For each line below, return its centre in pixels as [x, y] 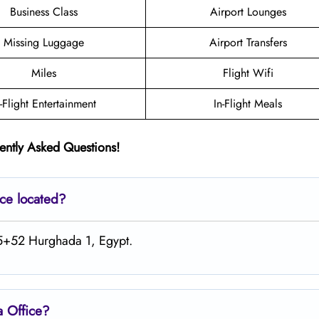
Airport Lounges [248, 11]
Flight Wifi [248, 73]
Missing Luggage [44, 42]
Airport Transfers [248, 42]
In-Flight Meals [248, 103]
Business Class [44, 11]
